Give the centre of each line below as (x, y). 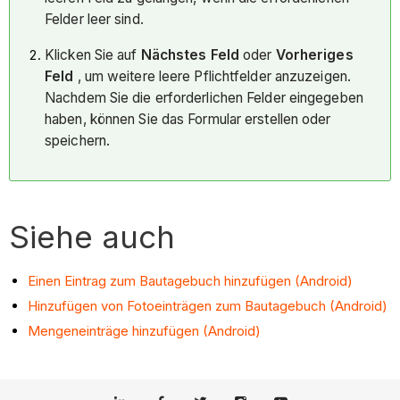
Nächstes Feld (190, 54)
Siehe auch (92, 237)
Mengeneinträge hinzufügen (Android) (145, 330)
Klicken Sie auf (93, 54)
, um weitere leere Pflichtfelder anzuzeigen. (212, 76)
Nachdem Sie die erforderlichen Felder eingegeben (204, 97)
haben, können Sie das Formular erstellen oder (188, 119)
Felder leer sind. (94, 20)
